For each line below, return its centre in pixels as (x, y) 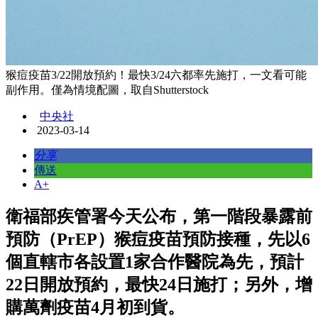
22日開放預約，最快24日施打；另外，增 (159, 285)
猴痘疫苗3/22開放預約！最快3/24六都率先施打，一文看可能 (156, 75)
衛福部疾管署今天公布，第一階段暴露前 (159, 217)
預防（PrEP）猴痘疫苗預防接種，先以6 (158, 240)
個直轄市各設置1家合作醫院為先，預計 (155, 262)
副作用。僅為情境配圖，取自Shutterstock (107, 90)
